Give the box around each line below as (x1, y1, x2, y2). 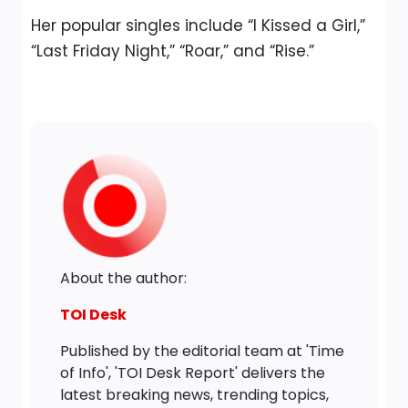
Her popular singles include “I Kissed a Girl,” (31, 14, 365, 36)
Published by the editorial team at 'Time (60, 340, 344, 362)
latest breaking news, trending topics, (60, 383, 329, 405)
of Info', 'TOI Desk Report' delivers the (60, 362, 325, 383)
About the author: (60, 267, 187, 289)
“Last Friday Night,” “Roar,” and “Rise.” (31, 39, 314, 62)
